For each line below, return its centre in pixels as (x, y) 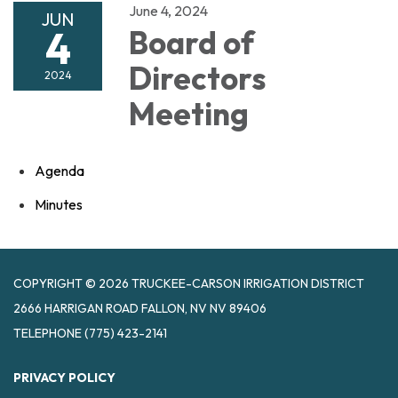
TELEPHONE (48, 334)
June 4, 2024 (168, 11)
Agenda (60, 171)
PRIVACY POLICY (64, 378)
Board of (191, 43)
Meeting (189, 114)
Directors (197, 79)
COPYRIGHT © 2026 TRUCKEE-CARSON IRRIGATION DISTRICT (189, 284)
